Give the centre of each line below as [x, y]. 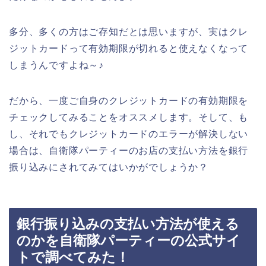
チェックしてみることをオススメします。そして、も [129, 117]
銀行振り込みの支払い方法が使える [128, 224]
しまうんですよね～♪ [57, 65]
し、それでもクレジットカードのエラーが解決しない [129, 134]
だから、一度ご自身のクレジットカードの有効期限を [129, 100]
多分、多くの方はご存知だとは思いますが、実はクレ [129, 31]
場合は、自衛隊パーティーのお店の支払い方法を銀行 [129, 150]
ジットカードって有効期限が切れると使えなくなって [129, 48]
